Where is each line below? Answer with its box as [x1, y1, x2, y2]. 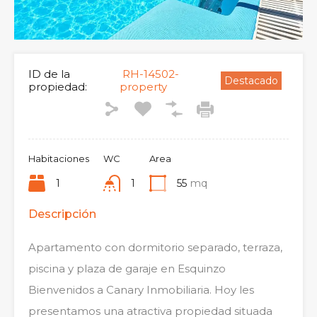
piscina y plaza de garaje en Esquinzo [28, 261, 226, 275]
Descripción [28, 207, 96, 221]
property [119, 79, 167, 93]
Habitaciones [28, 152, 89, 164]
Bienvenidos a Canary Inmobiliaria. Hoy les [28, 282, 254, 296]
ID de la [28, 67, 70, 81]
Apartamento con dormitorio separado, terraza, [28, 240, 282, 254]
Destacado [224, 74, 278, 87]
